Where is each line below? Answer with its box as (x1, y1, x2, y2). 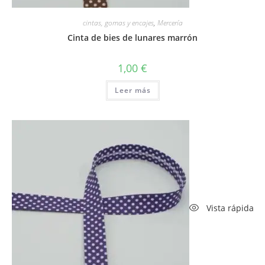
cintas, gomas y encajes (82, 18, 154, 28)
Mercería (157, 18, 183, 28)
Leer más (114, 85, 151, 96)
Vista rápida (203, 202, 254, 214)
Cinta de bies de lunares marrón (67, 32, 198, 44)
